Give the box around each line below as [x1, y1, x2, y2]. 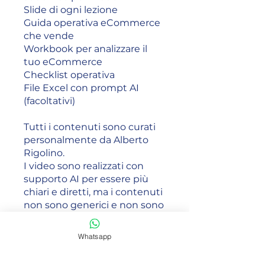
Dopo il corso [24, 238, 85, 250]
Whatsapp [77, 231, 112, 241]
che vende [24, 30, 74, 41]
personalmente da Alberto [24, 134, 148, 146]
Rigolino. [24, 147, 64, 159]
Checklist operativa [24, 69, 115, 80]
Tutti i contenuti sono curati [24, 121, 156, 132]
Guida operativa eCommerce [24, 17, 160, 28]
